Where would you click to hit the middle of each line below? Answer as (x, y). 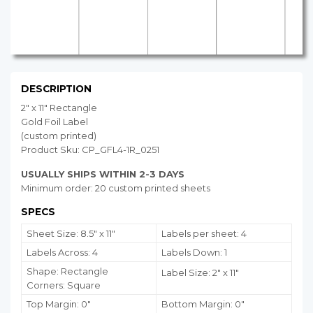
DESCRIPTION (56, 88)
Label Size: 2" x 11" (200, 272)
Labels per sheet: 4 (204, 233)
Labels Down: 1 (194, 252)
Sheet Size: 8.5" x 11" (71, 233)
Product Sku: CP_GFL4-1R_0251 (90, 149)
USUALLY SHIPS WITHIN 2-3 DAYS (103, 174)
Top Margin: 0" (59, 304)
